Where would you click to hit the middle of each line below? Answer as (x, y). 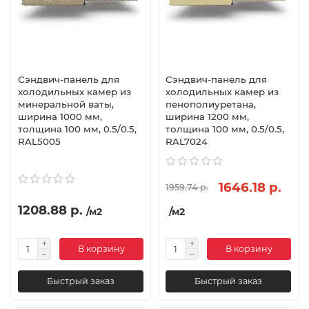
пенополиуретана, (211, 104)
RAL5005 (39, 141)
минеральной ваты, (66, 104)
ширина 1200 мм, (207, 116)
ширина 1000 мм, (60, 116)
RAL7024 (187, 141)
